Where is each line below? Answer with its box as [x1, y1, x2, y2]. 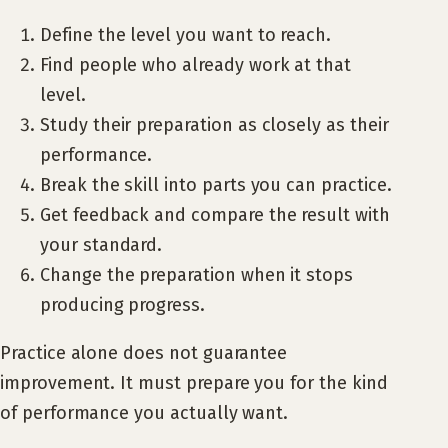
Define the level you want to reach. [40, 24, 332, 47]
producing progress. [40, 294, 205, 317]
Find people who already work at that [40, 54, 352, 77]
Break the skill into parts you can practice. [40, 174, 392, 197]
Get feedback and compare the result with [40, 204, 390, 227]
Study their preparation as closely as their [40, 114, 389, 137]
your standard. [40, 234, 163, 257]
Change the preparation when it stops [40, 264, 354, 287]
